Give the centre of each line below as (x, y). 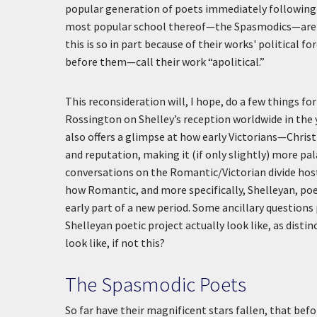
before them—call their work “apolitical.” (165, 62)
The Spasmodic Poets (156, 284)
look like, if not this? (115, 243)
